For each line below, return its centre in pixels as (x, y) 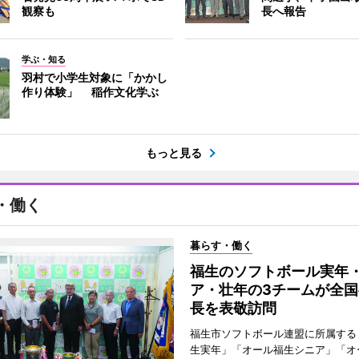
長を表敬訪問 (233, 308)
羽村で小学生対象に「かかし (94, 77)
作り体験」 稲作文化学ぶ (90, 92)
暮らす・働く (221, 245)
